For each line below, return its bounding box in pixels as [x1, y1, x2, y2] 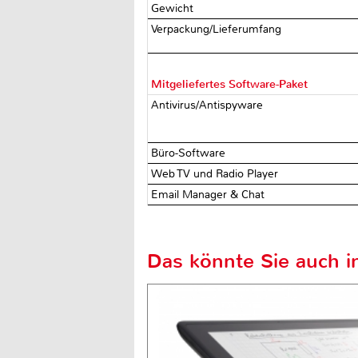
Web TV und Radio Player [151, 166, 282, 181]
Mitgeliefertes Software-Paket [151, 77, 308, 91]
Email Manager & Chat [151, 187, 268, 201]
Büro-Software [151, 145, 229, 160]
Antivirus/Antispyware [151, 97, 267, 112]
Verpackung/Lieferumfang [151, 22, 285, 36]
